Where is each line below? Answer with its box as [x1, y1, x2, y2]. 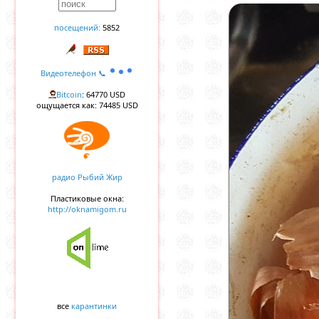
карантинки [71, 300, 117, 311]
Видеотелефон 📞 [40, 68, 108, 78]
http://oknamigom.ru [47, 204, 127, 214]
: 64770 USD [82, 89, 125, 100]
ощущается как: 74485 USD [36, 100, 138, 110]
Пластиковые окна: [50, 193, 124, 204]
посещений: [54, 22, 100, 33]
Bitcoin [56, 89, 82, 100]
